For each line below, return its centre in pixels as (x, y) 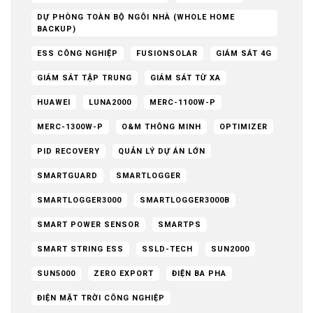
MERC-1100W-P (183, 102)
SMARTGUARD (67, 175)
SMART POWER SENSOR (88, 224)
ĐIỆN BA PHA (199, 273)
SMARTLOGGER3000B (185, 200)
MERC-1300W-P (70, 126)
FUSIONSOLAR (167, 53)
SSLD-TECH (167, 249)
